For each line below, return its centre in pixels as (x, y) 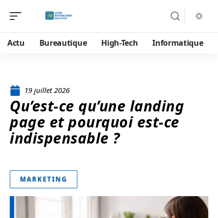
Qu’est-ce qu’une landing (97, 106)
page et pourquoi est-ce (95, 122)
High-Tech (120, 43)
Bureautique (63, 43)
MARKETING (44, 179)
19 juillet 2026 (47, 90)
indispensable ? (65, 138)
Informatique (178, 43)
